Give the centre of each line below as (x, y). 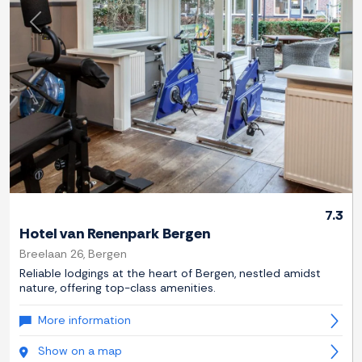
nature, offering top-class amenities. (118, 288)
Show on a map (80, 351)
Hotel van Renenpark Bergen (115, 234)
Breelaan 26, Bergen (73, 254)
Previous (59, 30)
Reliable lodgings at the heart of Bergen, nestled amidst (170, 274)
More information (84, 320)
